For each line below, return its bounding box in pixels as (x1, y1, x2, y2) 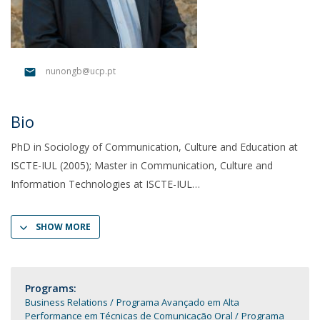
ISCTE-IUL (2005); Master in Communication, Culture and (11, 159, 273, 172)
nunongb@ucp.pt (46, 65, 116, 78)
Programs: (25, 281, 76, 295)
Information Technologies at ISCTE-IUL (11, 177, 192, 191)
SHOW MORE (36, 221, 91, 233)
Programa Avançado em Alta (116, 296, 239, 309)
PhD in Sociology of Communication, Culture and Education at (11, 140, 298, 154)
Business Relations (25, 296, 110, 309)
